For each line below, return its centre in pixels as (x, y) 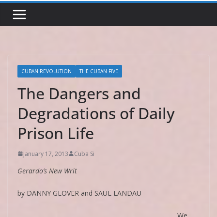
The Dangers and (79, 93)
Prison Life (56, 133)
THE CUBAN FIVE (99, 71)
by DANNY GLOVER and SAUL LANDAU (79, 193)
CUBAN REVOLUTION (46, 71)
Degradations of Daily (96, 113)
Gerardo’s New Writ (47, 170)
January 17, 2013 (46, 154)
